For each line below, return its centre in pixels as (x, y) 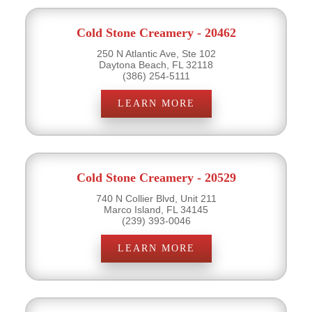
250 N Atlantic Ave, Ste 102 (156, 53)
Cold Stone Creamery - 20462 (156, 32)
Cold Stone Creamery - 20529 (156, 177)
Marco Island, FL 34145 (156, 209)
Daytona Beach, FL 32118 (156, 64)
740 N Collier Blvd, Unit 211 (156, 198)
